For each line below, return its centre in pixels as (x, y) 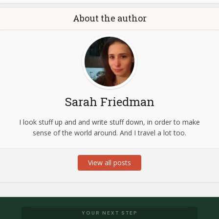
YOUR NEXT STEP (109, 213)
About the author (109, 18)
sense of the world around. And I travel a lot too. (109, 133)
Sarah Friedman (109, 102)
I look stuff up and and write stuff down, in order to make (109, 122)
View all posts (109, 163)
